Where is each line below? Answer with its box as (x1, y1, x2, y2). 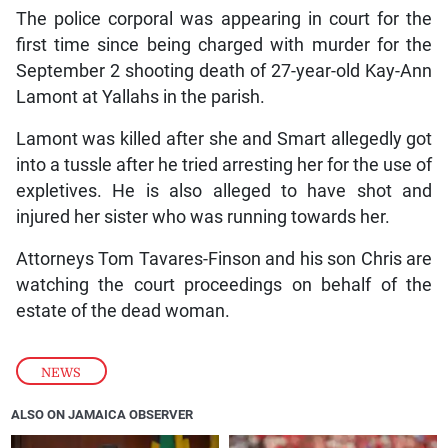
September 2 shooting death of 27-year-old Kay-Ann (15, 60, 433, 81)
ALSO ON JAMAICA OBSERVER (11, 407, 194, 423)
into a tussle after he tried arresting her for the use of (15, 154, 433, 175)
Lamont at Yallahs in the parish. (15, 86, 265, 107)
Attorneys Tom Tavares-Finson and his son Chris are (15, 248, 433, 269)
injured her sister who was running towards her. (15, 206, 390, 227)
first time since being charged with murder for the (15, 34, 433, 55)
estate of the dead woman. (15, 300, 230, 321)
